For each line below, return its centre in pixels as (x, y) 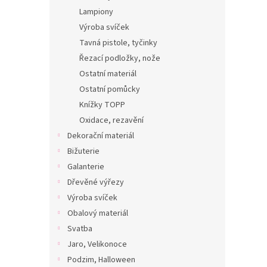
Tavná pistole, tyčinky (118, 43)
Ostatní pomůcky (110, 89)
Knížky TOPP (102, 105)
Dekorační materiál (101, 136)
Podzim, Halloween (101, 260)
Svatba (80, 229)
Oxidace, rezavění (111, 120)
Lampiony (96, 12)
